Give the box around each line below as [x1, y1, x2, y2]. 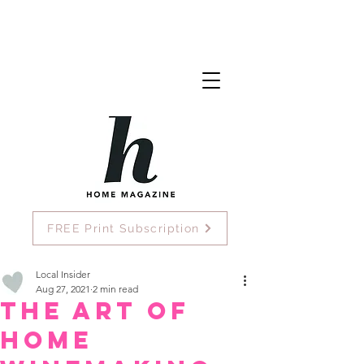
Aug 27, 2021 [36, 283, 90, 295]
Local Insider [36, 268, 90, 280]
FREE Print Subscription [47, 222, 200, 235]
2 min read [93, 283, 138, 295]
